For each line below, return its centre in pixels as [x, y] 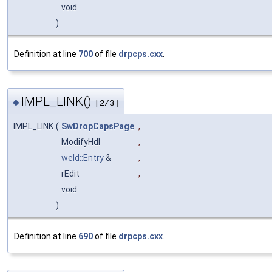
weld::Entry [83, 158]
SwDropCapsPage [98, 126]
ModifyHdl [82, 142]
